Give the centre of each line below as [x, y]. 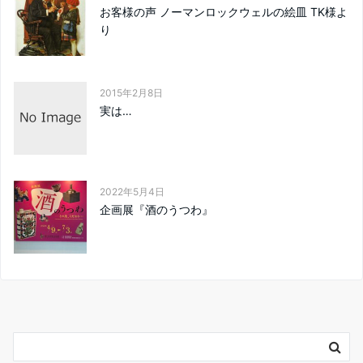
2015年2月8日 [131, 93]
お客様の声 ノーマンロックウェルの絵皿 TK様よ [224, 12]
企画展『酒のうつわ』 [156, 210]
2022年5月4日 [132, 192]
